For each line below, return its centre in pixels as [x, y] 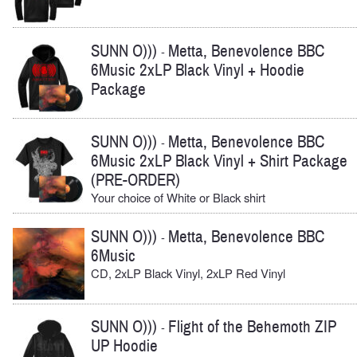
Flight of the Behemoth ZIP [252, 328]
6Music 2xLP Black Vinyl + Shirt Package [219, 161]
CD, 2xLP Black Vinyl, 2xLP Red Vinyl [188, 273]
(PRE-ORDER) [135, 180]
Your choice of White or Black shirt [178, 197]
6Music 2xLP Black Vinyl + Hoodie [198, 70]
